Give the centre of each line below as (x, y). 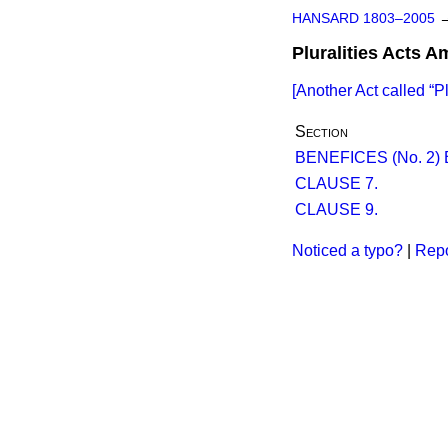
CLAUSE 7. (336, 183)
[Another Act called (360, 90)
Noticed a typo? (347, 250)
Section (321, 131)
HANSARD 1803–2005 (363, 18)
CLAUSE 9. (336, 209)
